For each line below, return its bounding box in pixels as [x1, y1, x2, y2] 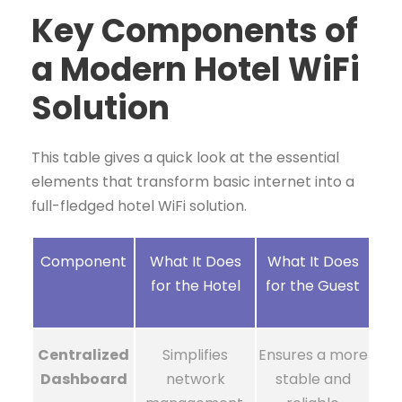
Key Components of [31, 8, 358, 54]
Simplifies [162, 345, 228, 365]
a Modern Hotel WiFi [31, 47, 360, 92]
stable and [275, 369, 351, 389]
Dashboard [39, 369, 127, 389]
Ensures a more [258, 345, 368, 365]
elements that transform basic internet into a [31, 171, 354, 192]
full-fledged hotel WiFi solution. [31, 196, 247, 216]
